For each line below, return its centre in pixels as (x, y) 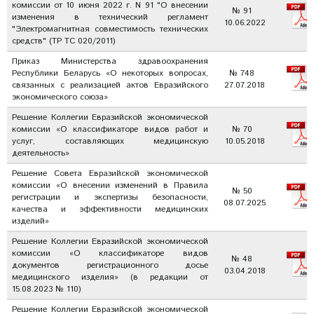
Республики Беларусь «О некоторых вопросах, (110, 73)
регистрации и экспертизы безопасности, (110, 197)
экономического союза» (60, 97)
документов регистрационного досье (110, 265)
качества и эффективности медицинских (110, 209)
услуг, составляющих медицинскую (110, 141)
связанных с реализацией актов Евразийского (110, 85)
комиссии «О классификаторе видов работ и (110, 129)
